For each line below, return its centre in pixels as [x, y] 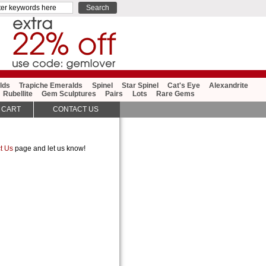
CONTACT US [76, 110]
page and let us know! [49, 148]
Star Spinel [140, 86]
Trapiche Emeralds [51, 86]
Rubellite [18, 94]
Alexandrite [229, 86]
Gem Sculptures [69, 94]
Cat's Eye [183, 86]
